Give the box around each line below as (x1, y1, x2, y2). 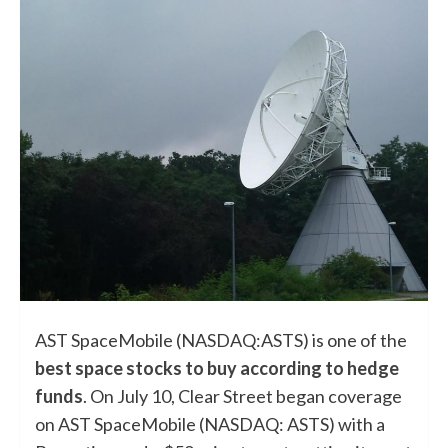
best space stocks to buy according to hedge (35, 356, 399, 379)
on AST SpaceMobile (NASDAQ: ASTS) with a (35, 412, 385, 435)
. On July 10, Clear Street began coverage (83, 384, 402, 407)
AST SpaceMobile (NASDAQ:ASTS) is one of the (35, 328, 407, 351)
